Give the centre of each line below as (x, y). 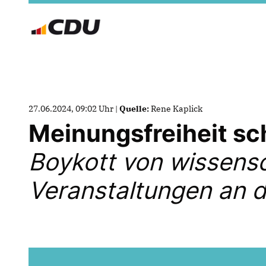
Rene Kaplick (177, 109)
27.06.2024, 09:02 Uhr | (74, 109)
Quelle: (134, 109)
